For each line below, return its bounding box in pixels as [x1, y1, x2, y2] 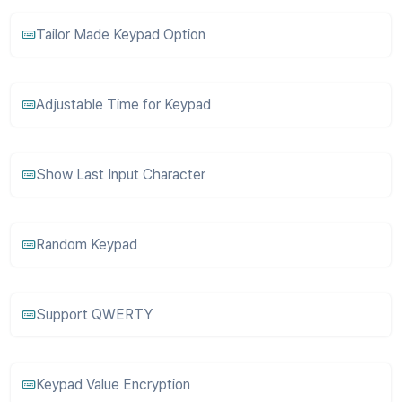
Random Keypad [36, 236, 137, 253]
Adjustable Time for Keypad [36, 96, 211, 113]
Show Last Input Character [36, 166, 205, 183]
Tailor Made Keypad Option [36, 26, 205, 43]
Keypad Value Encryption [36, 376, 190, 393]
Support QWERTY [36, 306, 153, 323]
